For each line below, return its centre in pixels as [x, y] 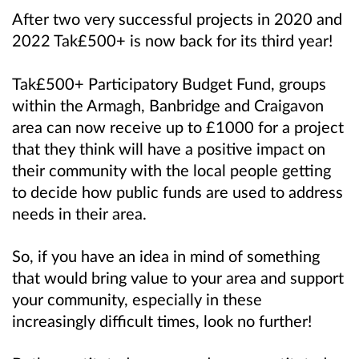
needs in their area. [79, 213]
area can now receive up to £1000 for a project [178, 126]
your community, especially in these [137, 298]
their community [71, 169]
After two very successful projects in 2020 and [177, 19]
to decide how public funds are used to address [177, 191]
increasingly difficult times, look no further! [162, 320]
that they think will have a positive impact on [169, 148]
